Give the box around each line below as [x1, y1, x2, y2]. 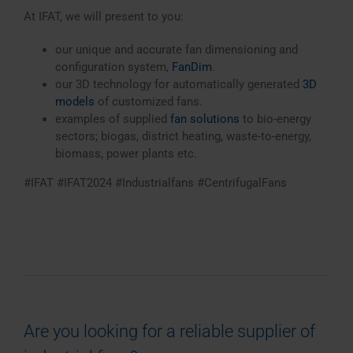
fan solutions [169, 112, 240, 126]
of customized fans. [94, 95, 203, 109]
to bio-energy [239, 112, 311, 126]
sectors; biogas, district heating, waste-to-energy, [54, 129, 311, 143]
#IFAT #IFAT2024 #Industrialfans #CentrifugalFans [23, 176, 287, 190]
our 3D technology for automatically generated [54, 77, 303, 91]
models [54, 95, 95, 109]
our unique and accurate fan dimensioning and [54, 43, 298, 57]
